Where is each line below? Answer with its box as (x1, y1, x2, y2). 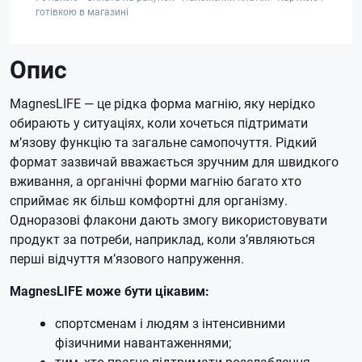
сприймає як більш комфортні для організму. (10, 192, 288, 208)
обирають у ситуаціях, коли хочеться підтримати (10, 114, 308, 131)
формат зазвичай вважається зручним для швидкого (10, 153, 339, 170)
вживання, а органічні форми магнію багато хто (10, 172, 301, 189)
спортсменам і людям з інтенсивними (55, 314, 285, 331)
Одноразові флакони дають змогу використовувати (10, 211, 327, 228)
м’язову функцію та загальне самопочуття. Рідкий (10, 133, 317, 150)
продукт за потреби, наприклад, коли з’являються (10, 230, 315, 247)
